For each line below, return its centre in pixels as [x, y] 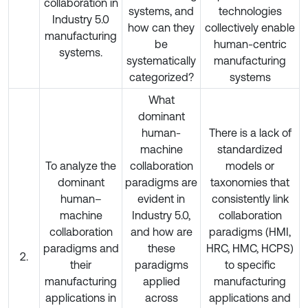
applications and [250, 297]
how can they [161, 27]
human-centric [250, 44]
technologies [250, 11]
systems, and [161, 11]
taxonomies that [250, 182]
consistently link [250, 198]
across [161, 297]
